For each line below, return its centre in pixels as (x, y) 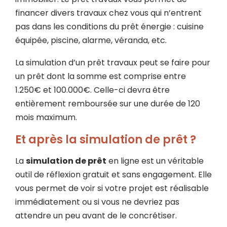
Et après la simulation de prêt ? (106, 140)
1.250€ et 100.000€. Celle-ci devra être (92, 90)
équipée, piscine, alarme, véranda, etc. (91, 40)
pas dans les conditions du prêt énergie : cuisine (109, 27)
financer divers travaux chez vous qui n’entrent (108, 13)
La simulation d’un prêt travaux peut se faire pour (113, 63)
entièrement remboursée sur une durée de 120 (108, 104)
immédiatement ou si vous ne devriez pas (97, 202)
